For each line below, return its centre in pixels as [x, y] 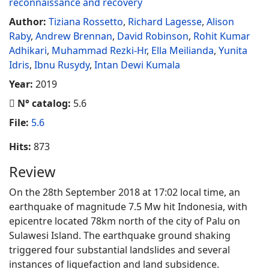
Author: [29, 22]
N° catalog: [45, 103]
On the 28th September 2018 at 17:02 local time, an [125, 192]
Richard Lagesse [165, 22]
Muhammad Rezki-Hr [99, 50]
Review [32, 172]
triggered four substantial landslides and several [119, 250]
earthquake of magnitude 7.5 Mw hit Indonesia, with [128, 207]
